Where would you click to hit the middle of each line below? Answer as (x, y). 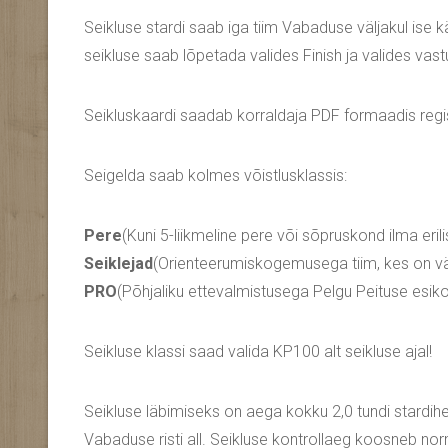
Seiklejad (118, 264)
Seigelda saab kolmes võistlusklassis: (215, 176)
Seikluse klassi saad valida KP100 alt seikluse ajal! (258, 352)
